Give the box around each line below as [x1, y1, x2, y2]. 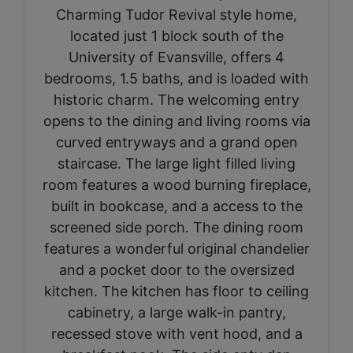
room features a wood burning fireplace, [42, 176, 311, 193]
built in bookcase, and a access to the [50, 197, 303, 214]
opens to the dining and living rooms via [43, 112, 310, 129]
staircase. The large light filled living [58, 154, 295, 172]
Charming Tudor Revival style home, [56, 6, 297, 23]
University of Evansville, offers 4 [69, 48, 284, 65]
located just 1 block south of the [69, 27, 284, 44]
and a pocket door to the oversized [58, 261, 295, 278]
